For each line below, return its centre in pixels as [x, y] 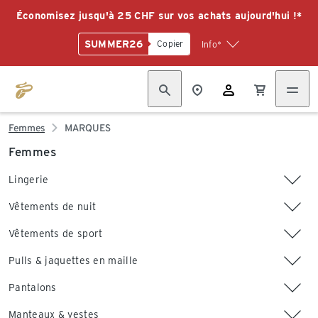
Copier [170, 44]
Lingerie [29, 180]
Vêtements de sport [56, 234]
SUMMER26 [114, 44]
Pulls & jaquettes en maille [73, 261]
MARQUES [88, 128]
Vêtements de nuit [53, 207]
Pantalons [33, 287]
